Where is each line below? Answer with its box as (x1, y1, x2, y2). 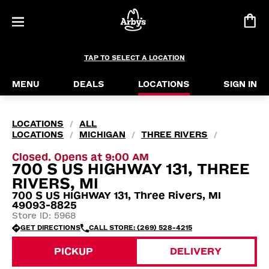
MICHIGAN (79, 130, 125, 140)
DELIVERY (170, 246, 222, 257)
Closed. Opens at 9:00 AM (12, 151, 149, 163)
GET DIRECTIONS (20, 224, 80, 232)
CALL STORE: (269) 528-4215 (89, 224, 192, 232)
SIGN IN (223, 79, 257, 89)
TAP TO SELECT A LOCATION (84, 54, 185, 62)
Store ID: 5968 (12, 211, 76, 221)
